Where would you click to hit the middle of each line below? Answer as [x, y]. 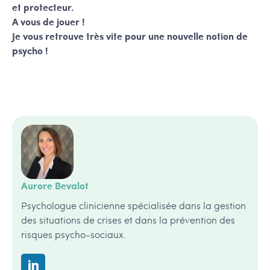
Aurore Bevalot [55, 186]
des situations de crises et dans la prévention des [128, 220]
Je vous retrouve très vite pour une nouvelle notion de [130, 36]
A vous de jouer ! [49, 22]
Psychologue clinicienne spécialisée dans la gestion [133, 206]
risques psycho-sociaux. [74, 234]
